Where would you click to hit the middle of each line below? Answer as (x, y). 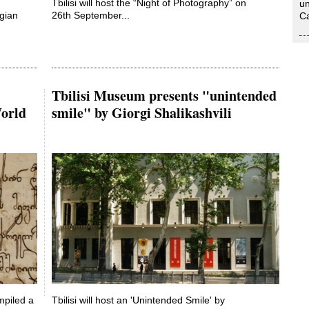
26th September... (91, 16)
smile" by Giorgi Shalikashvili (142, 112)
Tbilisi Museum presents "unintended (164, 95)
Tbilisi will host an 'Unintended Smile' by (138, 300)
